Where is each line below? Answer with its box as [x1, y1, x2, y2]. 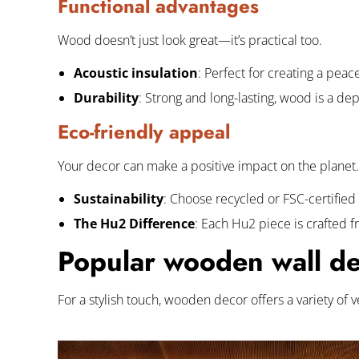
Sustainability [74, 190, 163, 208]
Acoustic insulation [74, 64, 198, 82]
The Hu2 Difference [74, 215, 195, 232]
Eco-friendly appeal [58, 118, 230, 146]
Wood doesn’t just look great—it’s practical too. [58, 31, 322, 49]
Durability [74, 89, 139, 107]
